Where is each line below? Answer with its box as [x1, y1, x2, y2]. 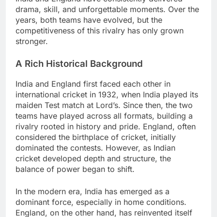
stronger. [15, 36, 48, 46]
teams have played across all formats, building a [15, 110, 193, 121]
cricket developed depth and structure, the [15, 153, 171, 163]
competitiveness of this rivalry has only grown [15, 25, 184, 35]
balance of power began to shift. [15, 164, 135, 174]
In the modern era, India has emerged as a [15, 186, 170, 196]
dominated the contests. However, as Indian [15, 142, 175, 153]
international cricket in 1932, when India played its [15, 89, 198, 99]
